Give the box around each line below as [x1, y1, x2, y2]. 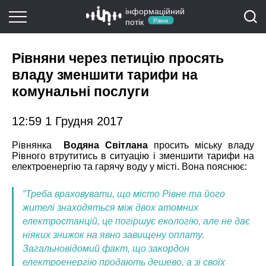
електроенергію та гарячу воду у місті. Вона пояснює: [12, 161, 247, 172]
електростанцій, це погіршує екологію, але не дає [23, 216, 250, 226]
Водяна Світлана [64, 140, 148, 150]
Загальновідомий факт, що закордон [23, 243, 189, 254]
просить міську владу [148, 140, 254, 150]
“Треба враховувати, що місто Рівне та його [23, 188, 225, 199]
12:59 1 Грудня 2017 [12, 114, 123, 128]
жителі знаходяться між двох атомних [23, 202, 198, 213]
